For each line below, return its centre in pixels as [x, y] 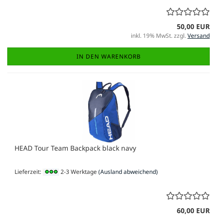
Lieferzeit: [29, 171]
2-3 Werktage [78, 171]
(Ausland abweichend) [128, 171]
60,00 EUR [193, 210]
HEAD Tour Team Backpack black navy [75, 148]
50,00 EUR [193, 26]
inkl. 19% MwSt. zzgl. [159, 35]
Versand [199, 35]
